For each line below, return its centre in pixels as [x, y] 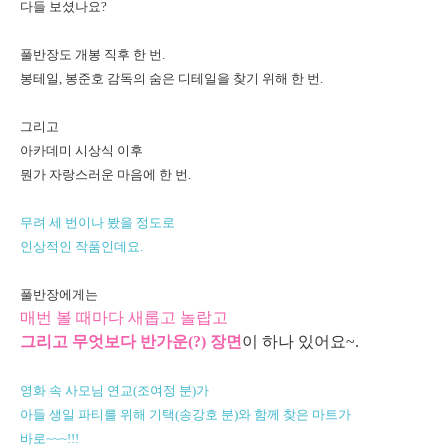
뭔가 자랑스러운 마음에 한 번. [105, 174]
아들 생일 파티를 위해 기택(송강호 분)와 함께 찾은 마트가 [185, 414]
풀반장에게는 [59, 294]
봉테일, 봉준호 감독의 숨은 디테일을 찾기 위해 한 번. [171, 78]
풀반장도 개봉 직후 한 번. [92, 54]
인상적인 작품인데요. [81, 246]
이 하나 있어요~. [300, 341]
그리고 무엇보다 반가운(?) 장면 [131, 341]
